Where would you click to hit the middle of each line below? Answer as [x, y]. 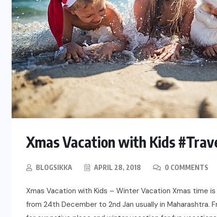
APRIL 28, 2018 [117, 167]
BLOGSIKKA [54, 167]
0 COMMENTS [186, 167]
